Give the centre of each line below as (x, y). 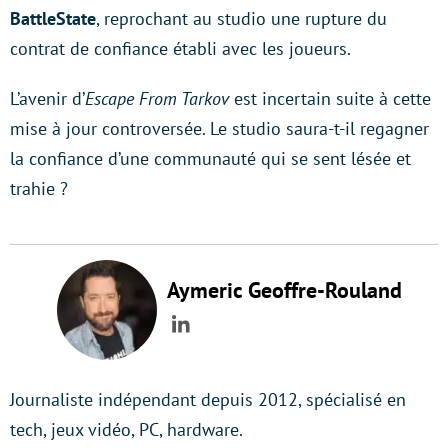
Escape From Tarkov (157, 98)
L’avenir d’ (47, 98)
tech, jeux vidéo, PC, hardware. (126, 429)
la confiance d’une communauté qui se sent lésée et (210, 158)
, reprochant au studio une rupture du (241, 18)
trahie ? (41, 188)
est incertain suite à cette (330, 98)
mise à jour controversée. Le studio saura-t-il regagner (219, 128)
